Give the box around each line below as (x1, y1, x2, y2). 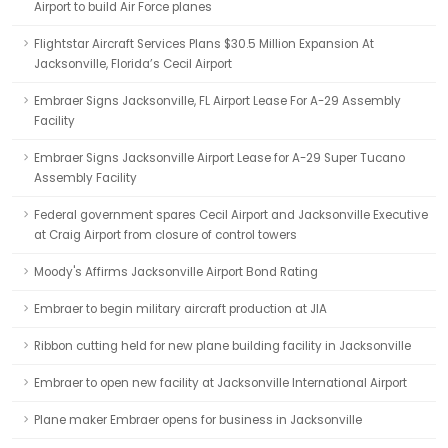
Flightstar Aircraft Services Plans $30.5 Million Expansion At (34, 36, 374, 52)
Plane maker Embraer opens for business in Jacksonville (34, 412, 362, 428)
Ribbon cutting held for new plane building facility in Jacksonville (34, 338, 411, 354)
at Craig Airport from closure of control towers (34, 227, 297, 243)
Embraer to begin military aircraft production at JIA (34, 301, 327, 317)
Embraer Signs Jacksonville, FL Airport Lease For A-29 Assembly (34, 93, 401, 109)
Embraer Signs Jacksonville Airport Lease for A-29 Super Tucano (34, 150, 405, 166)
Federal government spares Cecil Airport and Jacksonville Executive (34, 207, 428, 223)
